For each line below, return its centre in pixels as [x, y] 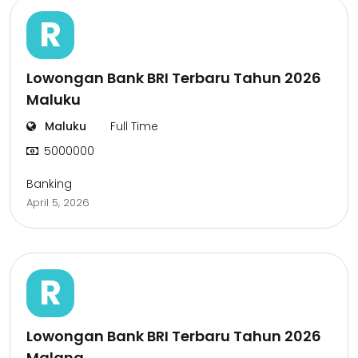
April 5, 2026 [58, 203]
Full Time [134, 126]
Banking [49, 184]
